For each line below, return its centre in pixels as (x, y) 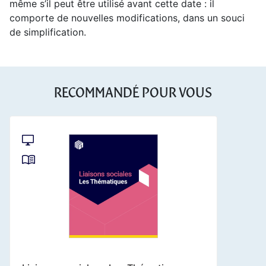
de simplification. (48, 32)
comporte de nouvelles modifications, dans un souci (127, 18)
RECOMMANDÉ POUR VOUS (133, 92)
